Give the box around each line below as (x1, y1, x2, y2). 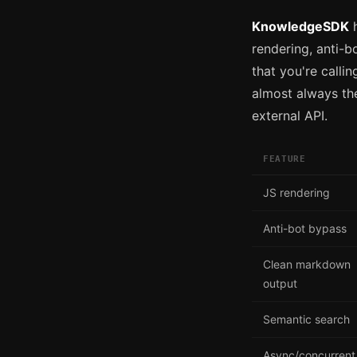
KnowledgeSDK (252, 18, 349, 34)
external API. (252, 107, 328, 124)
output (263, 276, 297, 290)
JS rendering (263, 185, 330, 199)
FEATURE (263, 153, 306, 164)
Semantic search (263, 312, 350, 326)
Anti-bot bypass (263, 221, 347, 235)
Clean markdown (263, 257, 351, 271)
